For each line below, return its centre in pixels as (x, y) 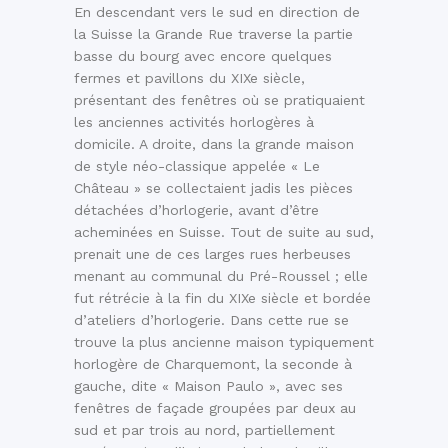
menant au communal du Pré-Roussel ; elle (221, 276)
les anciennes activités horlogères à (194, 122)
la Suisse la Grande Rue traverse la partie (213, 34)
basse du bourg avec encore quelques (203, 56)
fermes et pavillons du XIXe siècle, (189, 78)
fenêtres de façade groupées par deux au (215, 408)
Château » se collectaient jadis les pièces (213, 188)
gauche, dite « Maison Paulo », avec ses (208, 386)
